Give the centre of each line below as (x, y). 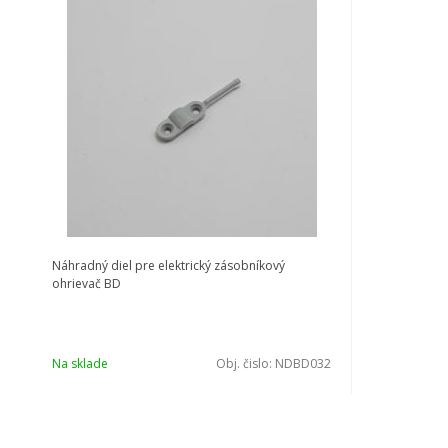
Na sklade (80, 363)
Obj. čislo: (245, 363)
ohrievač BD (86, 283)
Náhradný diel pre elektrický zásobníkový (168, 265)
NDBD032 (303, 363)
